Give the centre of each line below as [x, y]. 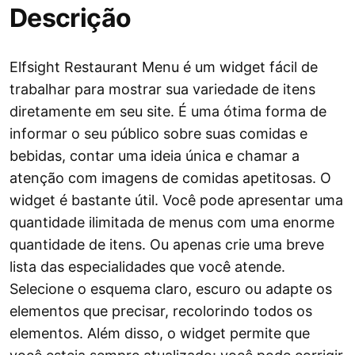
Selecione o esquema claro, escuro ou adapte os [171, 289]
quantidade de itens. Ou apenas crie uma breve [167, 245]
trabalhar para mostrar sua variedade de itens [162, 90]
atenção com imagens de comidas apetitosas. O [170, 178]
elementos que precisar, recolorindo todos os [161, 311]
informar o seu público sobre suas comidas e [158, 134]
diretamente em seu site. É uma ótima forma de [168, 112]
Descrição [71, 18]
